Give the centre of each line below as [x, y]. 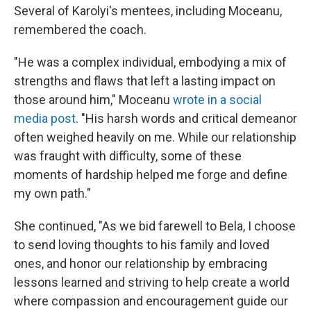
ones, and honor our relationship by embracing [141, 263]
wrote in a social [217, 100]
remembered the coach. [82, 30]
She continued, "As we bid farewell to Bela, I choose [155, 226]
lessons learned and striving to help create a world [152, 282]
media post [45, 118]
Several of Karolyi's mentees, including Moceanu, [148, 11]
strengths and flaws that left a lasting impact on [145, 81]
